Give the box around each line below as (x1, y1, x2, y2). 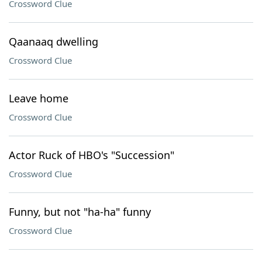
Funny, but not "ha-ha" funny (9, 205, 151, 219)
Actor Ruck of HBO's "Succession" (9, 148, 174, 162)
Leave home (9, 91, 68, 105)
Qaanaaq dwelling (9, 35, 98, 49)
